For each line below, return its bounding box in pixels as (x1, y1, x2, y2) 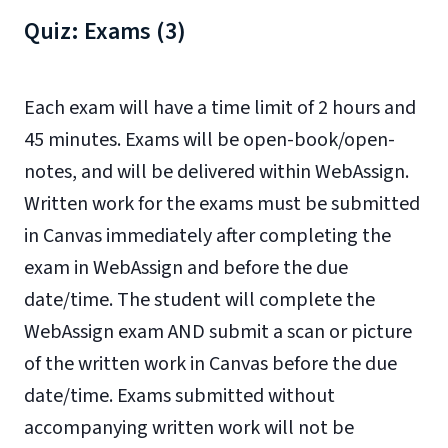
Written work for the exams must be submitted (24, 190, 420, 218)
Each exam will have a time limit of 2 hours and (24, 94, 416, 122)
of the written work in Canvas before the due (24, 350, 397, 378)
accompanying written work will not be (24, 414, 354, 442)
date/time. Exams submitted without (24, 382, 335, 410)
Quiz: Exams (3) (24, 14, 186, 49)
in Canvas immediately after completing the (24, 222, 391, 250)
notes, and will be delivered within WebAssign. (24, 158, 409, 186)
